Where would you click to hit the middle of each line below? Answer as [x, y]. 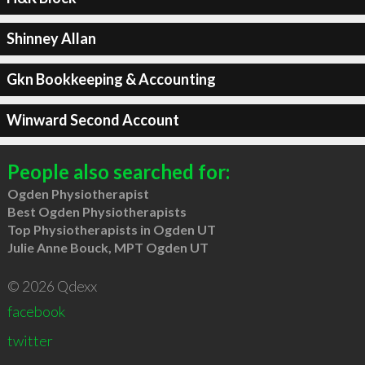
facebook [36, 311]
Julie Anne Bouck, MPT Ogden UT [108, 247]
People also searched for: [118, 171]
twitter [30, 340]
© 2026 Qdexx [52, 286]
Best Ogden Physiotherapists [97, 211]
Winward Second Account [92, 120]
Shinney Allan [51, 38]
